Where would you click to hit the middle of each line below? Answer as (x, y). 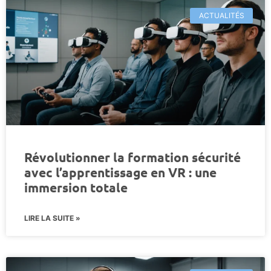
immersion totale (76, 187)
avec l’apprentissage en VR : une (120, 172)
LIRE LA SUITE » (52, 218)
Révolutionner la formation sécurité (132, 157)
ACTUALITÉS (221, 15)
